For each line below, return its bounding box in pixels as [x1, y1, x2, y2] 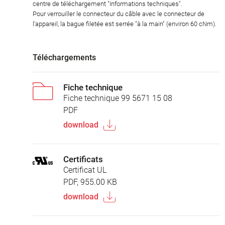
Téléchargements [33, 52, 96, 62]
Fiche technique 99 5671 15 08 [63, 93, 172, 103]
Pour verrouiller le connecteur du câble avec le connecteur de [33, 10, 204, 18]
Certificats [63, 154, 103, 164]
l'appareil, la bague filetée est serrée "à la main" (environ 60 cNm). [33, 20, 216, 28]
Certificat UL [63, 165, 106, 175]
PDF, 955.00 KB [63, 177, 117, 187]
